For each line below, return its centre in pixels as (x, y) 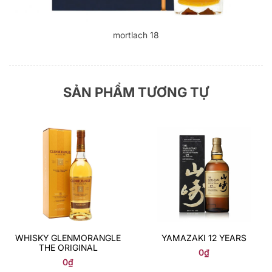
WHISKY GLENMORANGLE (68, 238)
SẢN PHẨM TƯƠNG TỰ (136, 93)
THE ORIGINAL (68, 248)
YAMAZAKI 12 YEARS (204, 238)
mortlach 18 (136, 35)
